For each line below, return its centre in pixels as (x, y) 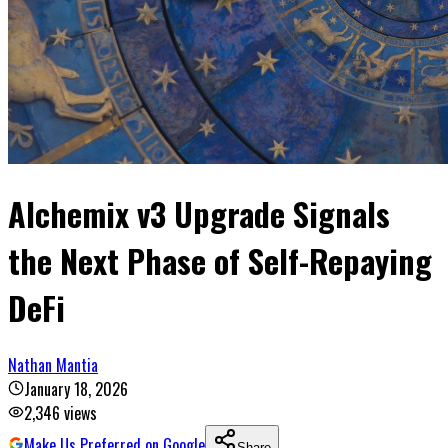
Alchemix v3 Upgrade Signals (199, 214)
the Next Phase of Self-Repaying (220, 261)
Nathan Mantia (53, 364)
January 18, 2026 (76, 388)
